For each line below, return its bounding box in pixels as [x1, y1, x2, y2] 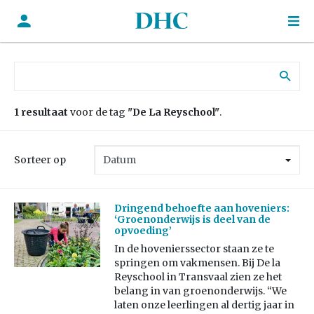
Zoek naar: [13, 62, 65, 74]
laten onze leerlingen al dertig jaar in [114, 299, 294, 312]
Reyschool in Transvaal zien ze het [114, 271, 282, 284]
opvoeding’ [114, 224, 172, 238]
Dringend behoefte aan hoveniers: [114, 202, 289, 215]
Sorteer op [14, 153, 66, 166]
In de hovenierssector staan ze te [114, 243, 274, 256]
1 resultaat [14, 106, 68, 118]
